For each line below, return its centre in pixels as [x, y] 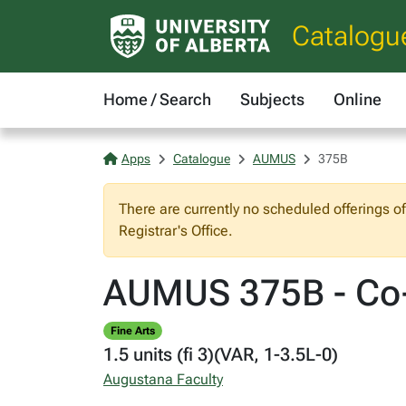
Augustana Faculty [163, 380]
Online [358, 99]
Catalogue [202, 159]
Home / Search [157, 99]
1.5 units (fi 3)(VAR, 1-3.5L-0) [221, 355]
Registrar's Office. [176, 231]
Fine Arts [132, 331]
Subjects [272, 99]
